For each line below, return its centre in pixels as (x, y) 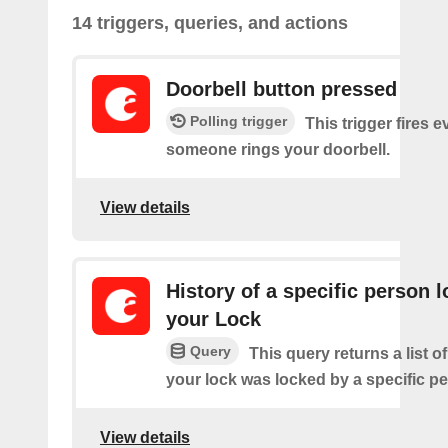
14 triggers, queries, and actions (210, 23)
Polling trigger (238, 121)
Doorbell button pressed (281, 89)
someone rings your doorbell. (278, 149)
